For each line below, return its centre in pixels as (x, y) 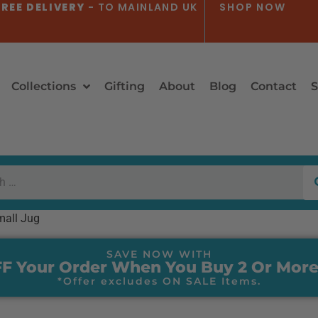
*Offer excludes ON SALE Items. (159, 281)
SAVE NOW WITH (159, 254)
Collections (43, 86)
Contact (273, 86)
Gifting (124, 86)
